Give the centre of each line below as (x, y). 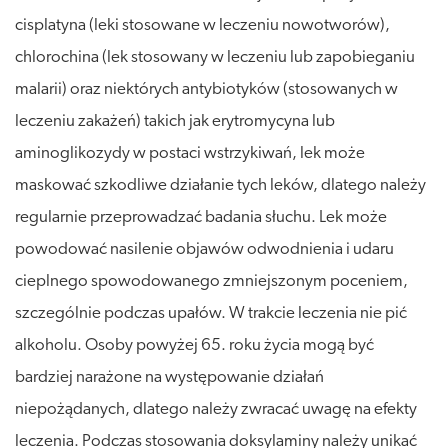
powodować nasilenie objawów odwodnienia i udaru (204, 249)
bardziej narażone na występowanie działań (169, 377)
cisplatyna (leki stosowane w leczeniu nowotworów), (202, 25)
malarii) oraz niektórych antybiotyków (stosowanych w (206, 89)
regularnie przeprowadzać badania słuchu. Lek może (201, 217)
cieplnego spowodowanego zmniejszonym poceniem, (211, 281)
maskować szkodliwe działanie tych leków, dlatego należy (220, 185)
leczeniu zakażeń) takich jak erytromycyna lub (175, 121)
